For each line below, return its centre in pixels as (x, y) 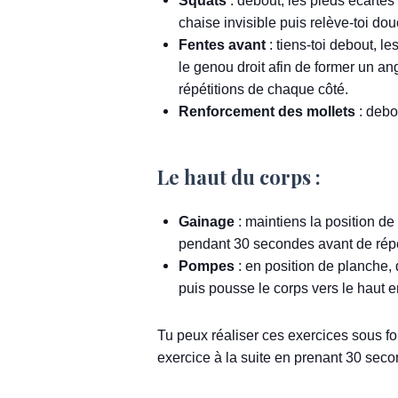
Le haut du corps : (239, 177)
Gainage (207, 222)
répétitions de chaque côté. (264, 89)
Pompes (207, 266)
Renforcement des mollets (267, 111)
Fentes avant (224, 45)
